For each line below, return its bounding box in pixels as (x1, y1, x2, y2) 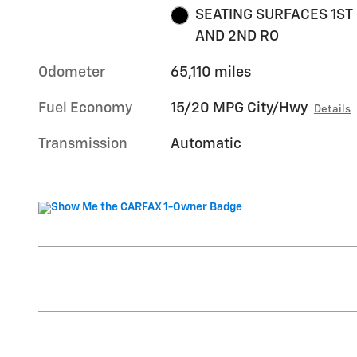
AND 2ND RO (194, 29, 279, 45)
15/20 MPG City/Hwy (171, 101, 308, 116)
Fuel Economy (38, 101, 132, 116)
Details (314, 104, 351, 116)
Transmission (38, 137, 127, 152)
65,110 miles (171, 65, 252, 80)
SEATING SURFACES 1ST (194, 8, 353, 23)
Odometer (38, 65, 105, 80)
